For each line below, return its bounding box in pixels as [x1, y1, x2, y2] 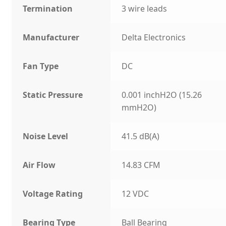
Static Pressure [23, 89, 83, 101]
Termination [23, 3, 73, 15]
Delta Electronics [122, 32, 186, 43]
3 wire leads [122, 3, 167, 15]
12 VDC [122, 188, 149, 200]
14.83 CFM [122, 159, 161, 171]
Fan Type [23, 61, 59, 72]
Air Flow [23, 159, 56, 171]
